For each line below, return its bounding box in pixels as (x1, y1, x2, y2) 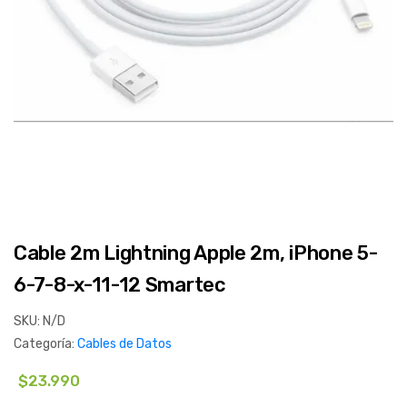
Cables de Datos (77, 336, 172, 352)
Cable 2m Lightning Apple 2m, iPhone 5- (14, 241, 378, 266)
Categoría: (14, 336, 77, 352)
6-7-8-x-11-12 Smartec (14, 273, 226, 298)
